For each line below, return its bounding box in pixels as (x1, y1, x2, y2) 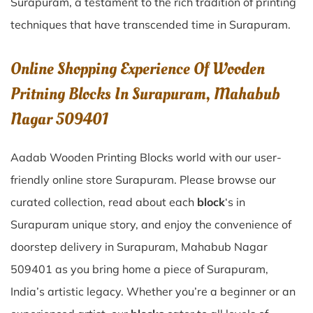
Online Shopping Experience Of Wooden (10, 57, 265, 80)
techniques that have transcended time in (10, 17, 229, 31)
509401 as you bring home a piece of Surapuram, (10, 262, 268, 276)
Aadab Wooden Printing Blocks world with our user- (10, 150, 282, 164)
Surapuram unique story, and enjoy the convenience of (10, 217, 291, 231)
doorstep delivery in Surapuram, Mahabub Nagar (10, 240, 268, 254)
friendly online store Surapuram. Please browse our (10, 173, 276, 187)
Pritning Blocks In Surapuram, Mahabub (10, 82, 280, 105)
